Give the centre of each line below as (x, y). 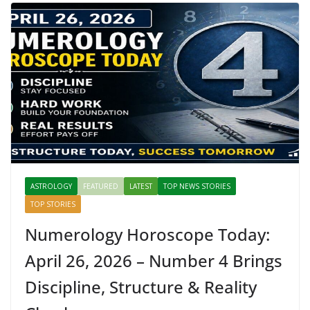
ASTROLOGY (51, 186)
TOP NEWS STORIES (197, 186)
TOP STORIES (53, 204)
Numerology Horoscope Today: (147, 234)
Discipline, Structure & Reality (141, 286)
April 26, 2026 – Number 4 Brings (154, 260)
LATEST (141, 186)
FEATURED (101, 186)
